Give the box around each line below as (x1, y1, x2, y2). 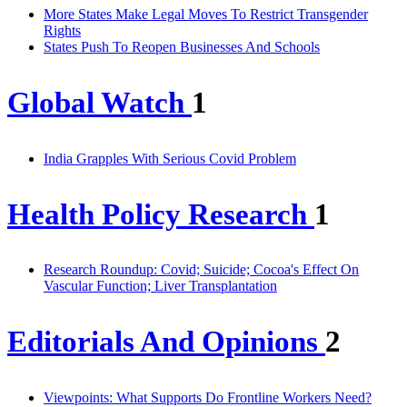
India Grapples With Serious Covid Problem (44, 150, 296, 166)
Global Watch (7, 85, 192, 119)
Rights (44, 22, 81, 38)
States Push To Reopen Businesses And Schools (44, 38, 320, 55)
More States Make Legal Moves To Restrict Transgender (44, 5, 368, 22)
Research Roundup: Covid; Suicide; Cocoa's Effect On (44, 262, 359, 278)
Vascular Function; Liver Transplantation (44, 278, 277, 294)
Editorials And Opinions (7, 325, 325, 359)
